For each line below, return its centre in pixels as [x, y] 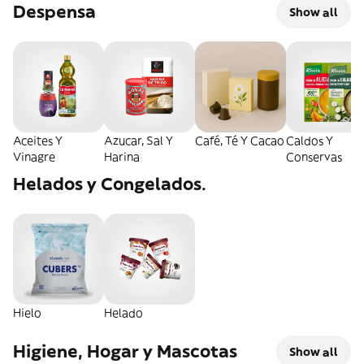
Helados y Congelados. [110, 184]
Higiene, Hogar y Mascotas [125, 351]
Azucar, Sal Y [139, 141]
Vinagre [34, 157]
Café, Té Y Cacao [240, 141]
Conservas [314, 157]
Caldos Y [310, 141]
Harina [122, 157]
